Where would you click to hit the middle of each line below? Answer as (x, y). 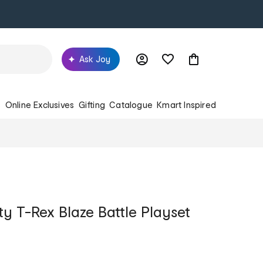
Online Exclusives (40, 104)
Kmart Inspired (186, 104)
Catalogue (131, 104)
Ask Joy (95, 59)
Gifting (92, 104)
